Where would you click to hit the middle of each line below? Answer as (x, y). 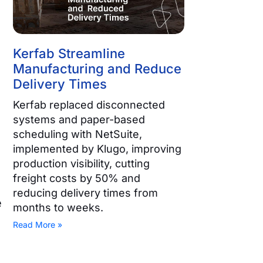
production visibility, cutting (82, 164)
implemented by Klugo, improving (97, 149)
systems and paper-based (79, 120)
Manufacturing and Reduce (97, 69)
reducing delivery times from (86, 193)
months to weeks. (58, 208)
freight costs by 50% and (77, 178)
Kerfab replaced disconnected (89, 105)
